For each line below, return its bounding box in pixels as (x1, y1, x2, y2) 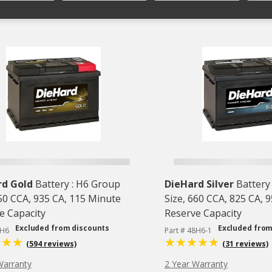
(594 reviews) (26, 239, 76, 250)
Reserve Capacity (164, 206, 242, 220)
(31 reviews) (222, 239, 268, 250)
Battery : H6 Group (35, 177, 120, 191)
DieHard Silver (164, 177, 234, 191)
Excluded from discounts (15, 223, 110, 234)
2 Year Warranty (164, 258, 228, 270)
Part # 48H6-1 (164, 225, 212, 236)
